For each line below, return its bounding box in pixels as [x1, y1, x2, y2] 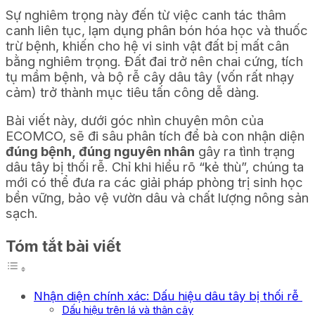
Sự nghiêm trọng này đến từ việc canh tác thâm [6, 7, 286, 23]
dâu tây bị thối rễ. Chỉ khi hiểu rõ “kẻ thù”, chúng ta [6, 159, 304, 175]
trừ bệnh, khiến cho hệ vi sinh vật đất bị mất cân [6, 38, 289, 54]
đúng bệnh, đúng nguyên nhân [6, 143, 195, 160]
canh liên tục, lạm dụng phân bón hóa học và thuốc [6, 22, 308, 39]
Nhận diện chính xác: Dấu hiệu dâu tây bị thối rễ [34, 288, 302, 303]
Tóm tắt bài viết [6, 236, 121, 255]
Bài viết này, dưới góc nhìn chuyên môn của [6, 112, 264, 129]
